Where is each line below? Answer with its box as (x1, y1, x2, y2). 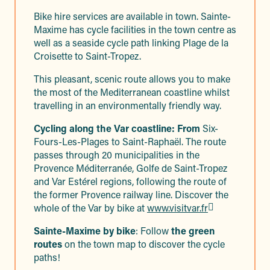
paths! (34, 251, 60, 263)
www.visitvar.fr (147, 201, 208, 214)
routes (34, 237, 62, 250)
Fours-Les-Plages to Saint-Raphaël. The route (34, 135, 226, 148)
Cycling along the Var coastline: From (34, 122, 202, 134)
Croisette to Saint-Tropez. (34, 49, 141, 62)
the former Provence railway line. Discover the (34, 188, 228, 201)
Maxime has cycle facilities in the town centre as (34, 23, 236, 36)
